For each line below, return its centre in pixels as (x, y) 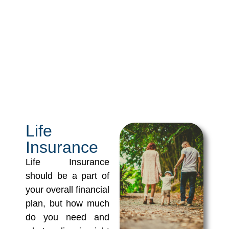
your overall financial (67, 190)
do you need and (67, 217)
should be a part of (67, 176)
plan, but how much (67, 203)
